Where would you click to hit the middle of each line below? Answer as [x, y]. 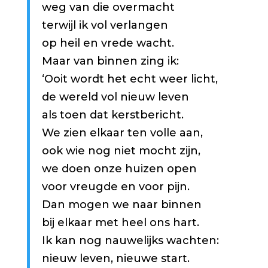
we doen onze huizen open [119, 169]
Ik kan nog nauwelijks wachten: [130, 240]
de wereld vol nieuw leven [115, 97]
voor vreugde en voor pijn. [115, 187]
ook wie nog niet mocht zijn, [121, 151]
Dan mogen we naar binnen [121, 205]
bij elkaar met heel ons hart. [120, 223]
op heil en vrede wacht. [108, 43]
